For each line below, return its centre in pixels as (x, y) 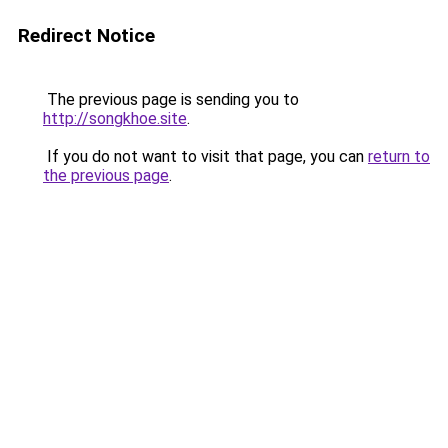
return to (399, 156)
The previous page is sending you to (171, 99)
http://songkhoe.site (115, 118)
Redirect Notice (86, 35)
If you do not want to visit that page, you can (205, 156)
